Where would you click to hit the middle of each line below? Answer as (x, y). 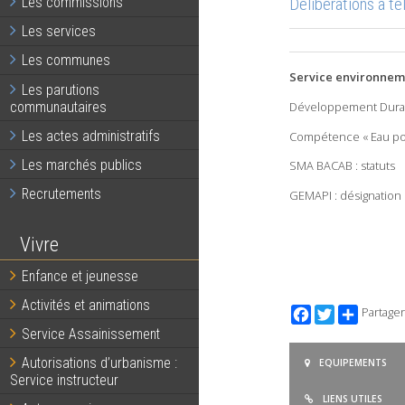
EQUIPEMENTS (353, 362)
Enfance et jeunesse (80, 276)
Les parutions (60, 89)
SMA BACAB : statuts (342, 166)
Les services (58, 32)
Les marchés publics (81, 165)
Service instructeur (65, 380)
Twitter (352, 312)
